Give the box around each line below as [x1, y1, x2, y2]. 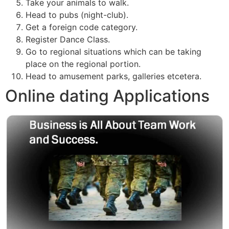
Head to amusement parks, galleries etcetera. [26, 71, 201, 81]
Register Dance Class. [26, 34, 110, 44]
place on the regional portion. [26, 58, 141, 69]
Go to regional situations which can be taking [26, 46, 201, 57]
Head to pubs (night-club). [26, 9, 128, 20]
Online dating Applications [5, 85, 210, 106]
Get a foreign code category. [26, 21, 138, 32]
